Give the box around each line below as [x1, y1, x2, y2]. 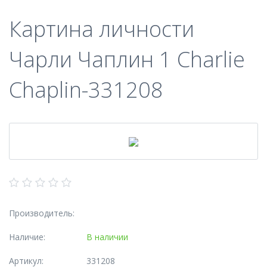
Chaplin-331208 [9, 75, 163, 104]
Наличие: [9, 231, 45, 243]
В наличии [86, 231, 128, 243]
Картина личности [9, 14, 194, 44]
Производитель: [9, 207, 74, 219]
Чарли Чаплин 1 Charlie [9, 45, 245, 74]
